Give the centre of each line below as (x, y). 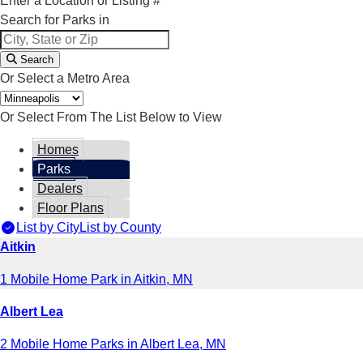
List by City (48, 227)
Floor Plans (70, 207)
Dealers (60, 188)
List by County (120, 227)
